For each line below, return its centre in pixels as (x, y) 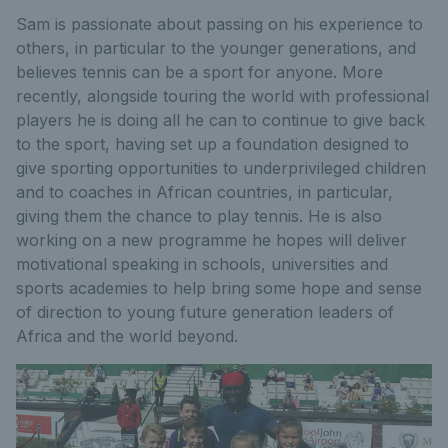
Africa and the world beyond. (127, 336)
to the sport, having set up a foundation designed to (212, 144)
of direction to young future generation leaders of (205, 312)
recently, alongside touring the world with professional (222, 96)
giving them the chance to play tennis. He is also (199, 216)
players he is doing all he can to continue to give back (220, 120)
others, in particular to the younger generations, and (216, 48)
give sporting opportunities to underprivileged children (221, 168)
